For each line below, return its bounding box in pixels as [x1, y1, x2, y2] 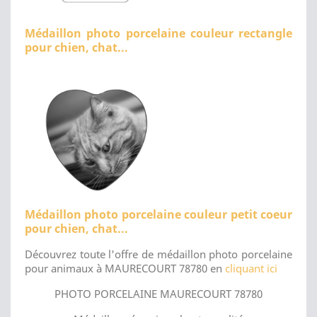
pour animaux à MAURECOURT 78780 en [25, 260, 225, 275]
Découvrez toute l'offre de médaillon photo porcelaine [25, 246, 292, 261]
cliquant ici [225, 260, 277, 275]
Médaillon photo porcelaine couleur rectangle [25, 25, 292, 41]
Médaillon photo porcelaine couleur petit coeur [25, 206, 292, 222]
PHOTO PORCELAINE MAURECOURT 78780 [54, 286, 263, 301]
